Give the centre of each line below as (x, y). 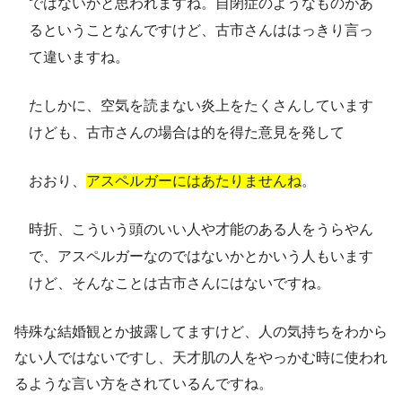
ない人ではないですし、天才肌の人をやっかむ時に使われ (201, 357)
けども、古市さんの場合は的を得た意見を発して (187, 132)
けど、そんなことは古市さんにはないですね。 (179, 283)
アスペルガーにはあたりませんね (194, 180)
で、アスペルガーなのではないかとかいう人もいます (201, 256)
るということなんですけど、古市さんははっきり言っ (201, 30)
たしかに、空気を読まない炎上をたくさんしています (201, 105)
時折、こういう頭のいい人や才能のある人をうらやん (201, 229)
